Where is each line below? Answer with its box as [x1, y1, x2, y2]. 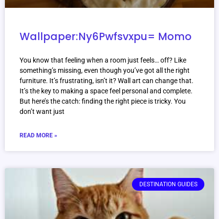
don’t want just [20, 108, 65, 116]
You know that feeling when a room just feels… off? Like [20, 56, 186, 65]
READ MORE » [20, 132, 57, 139]
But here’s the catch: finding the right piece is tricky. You [20, 97, 186, 106]
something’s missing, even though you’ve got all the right [20, 66, 190, 75]
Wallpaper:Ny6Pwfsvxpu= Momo [20, 29, 192, 44]
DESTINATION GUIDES [139, 181, 197, 188]
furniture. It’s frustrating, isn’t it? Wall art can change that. [20, 77, 194, 85]
